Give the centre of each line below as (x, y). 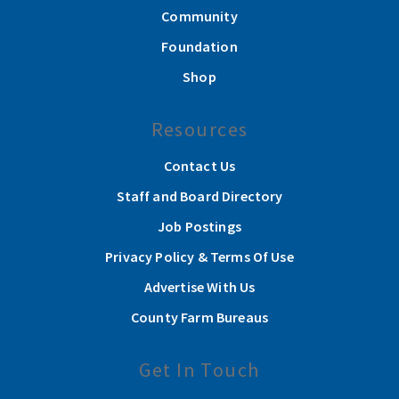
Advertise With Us (199, 287)
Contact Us (199, 166)
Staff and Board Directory (199, 196)
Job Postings (199, 227)
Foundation (199, 47)
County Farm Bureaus (199, 318)
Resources (199, 130)
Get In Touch (199, 370)
